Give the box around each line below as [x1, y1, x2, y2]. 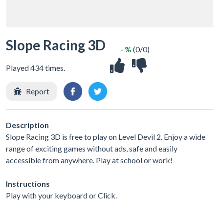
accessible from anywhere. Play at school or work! [6, 155, 173, 165]
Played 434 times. [6, 63, 65, 72]
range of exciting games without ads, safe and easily [6, 143, 177, 153]
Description [6, 120, 49, 130]
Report [26, 87, 49, 96]
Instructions [6, 178, 50, 188]
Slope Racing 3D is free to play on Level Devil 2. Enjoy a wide [6, 131, 205, 141]
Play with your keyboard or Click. [6, 190, 117, 200]
